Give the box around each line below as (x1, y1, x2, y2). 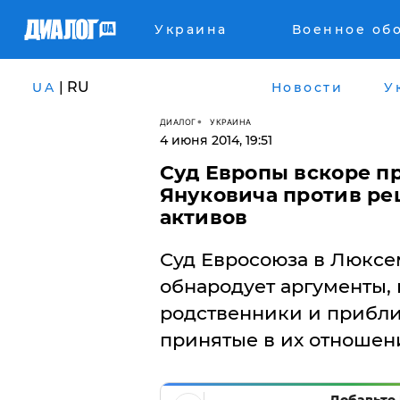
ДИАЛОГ (159, 116, 196, 127)
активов (159, 205, 248, 229)
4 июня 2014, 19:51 (159, 132, 272, 148)
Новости (271, 79, 343, 96)
